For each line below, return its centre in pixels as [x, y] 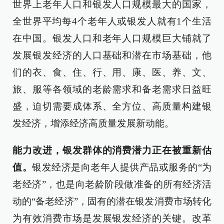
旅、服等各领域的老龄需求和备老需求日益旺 [112, 89]
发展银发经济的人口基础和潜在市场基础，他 [112, 55]
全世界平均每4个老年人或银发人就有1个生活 [112, 21]
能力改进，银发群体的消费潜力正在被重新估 [112, 150]
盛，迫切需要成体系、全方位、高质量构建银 [112, 106]
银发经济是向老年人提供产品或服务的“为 [122, 167]
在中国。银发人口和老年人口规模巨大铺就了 [112, 38]
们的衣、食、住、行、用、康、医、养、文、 [112, 72]
